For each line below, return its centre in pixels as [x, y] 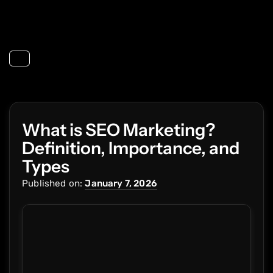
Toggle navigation [61, 65]
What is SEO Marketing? [119, 130]
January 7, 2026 [121, 183]
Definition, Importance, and [131, 148]
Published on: [52, 183]
